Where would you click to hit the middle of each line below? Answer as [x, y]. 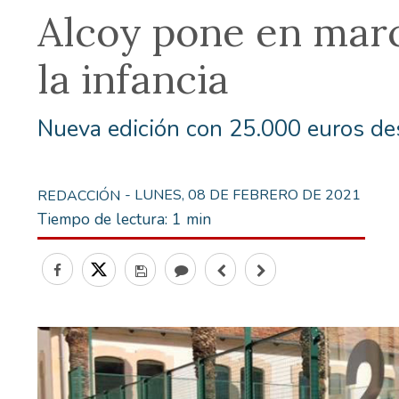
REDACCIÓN [79, 195]
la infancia [133, 78]
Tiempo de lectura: [105, 219]
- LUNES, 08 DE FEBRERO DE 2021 [243, 195]
